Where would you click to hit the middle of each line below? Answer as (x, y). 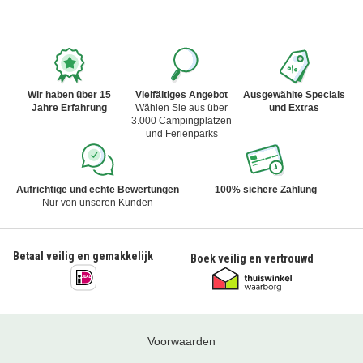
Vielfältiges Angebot (181, 94)
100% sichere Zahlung (266, 189)
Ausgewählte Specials (294, 94)
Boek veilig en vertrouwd (252, 259)
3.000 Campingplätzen (181, 120)
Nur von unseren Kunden (97, 202)
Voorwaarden (181, 341)
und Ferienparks (181, 133)
